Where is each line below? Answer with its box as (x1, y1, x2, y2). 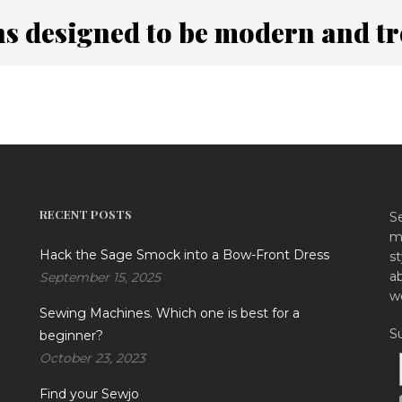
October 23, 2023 (39, 350, 145, 367)
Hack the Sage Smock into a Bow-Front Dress (39, 247, 329, 264)
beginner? (39, 328, 103, 345)
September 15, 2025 (39, 269, 161, 286)
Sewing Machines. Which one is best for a (39, 305, 300, 322)
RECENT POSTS (39, 206, 132, 223)
